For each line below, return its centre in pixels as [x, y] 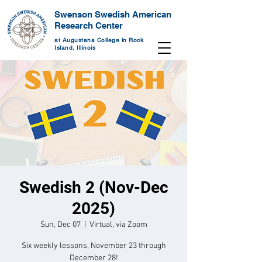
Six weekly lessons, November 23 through [94, 246]
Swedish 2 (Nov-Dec [94, 187]
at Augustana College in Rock [99, 40]
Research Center [89, 25]
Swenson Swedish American [113, 14]
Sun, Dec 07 [60, 225]
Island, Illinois [75, 48]
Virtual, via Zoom [118, 225]
